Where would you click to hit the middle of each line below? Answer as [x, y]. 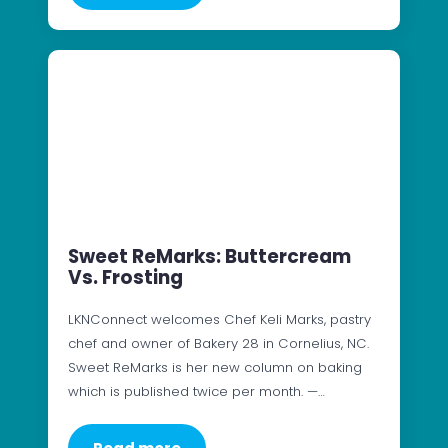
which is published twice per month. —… [196, 391]
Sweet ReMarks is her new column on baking [215, 367]
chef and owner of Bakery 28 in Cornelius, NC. [218, 343]
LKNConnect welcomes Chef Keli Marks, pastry [219, 319]
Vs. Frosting [125, 277]
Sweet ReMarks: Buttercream [209, 256]
